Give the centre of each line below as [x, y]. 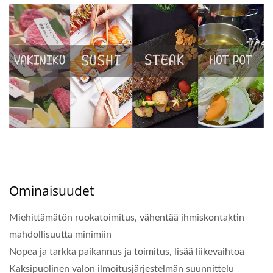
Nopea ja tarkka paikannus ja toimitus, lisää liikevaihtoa [127, 252]
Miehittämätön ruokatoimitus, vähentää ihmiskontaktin [127, 218]
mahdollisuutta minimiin [60, 235]
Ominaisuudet [51, 191]
